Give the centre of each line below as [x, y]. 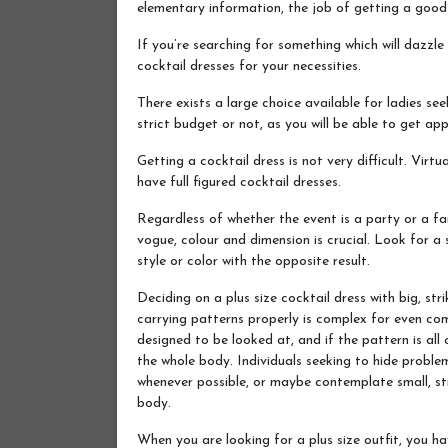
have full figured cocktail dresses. [239, 182]
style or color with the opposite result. [253, 261]
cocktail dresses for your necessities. [249, 66]
